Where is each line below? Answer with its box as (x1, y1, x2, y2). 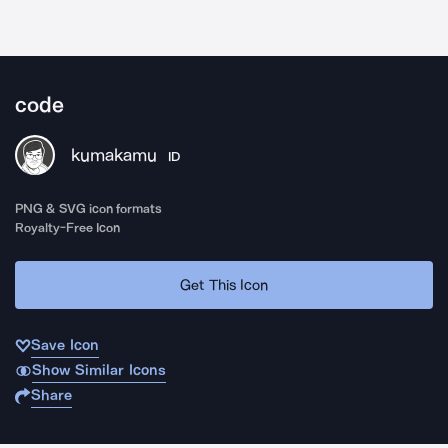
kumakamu (71, 144, 157, 166)
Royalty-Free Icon (15, 220, 121, 235)
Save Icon (31, 336, 99, 354)
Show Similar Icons (31, 361, 166, 379)
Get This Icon (180, 275, 268, 294)
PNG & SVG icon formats (15, 201, 163, 216)
